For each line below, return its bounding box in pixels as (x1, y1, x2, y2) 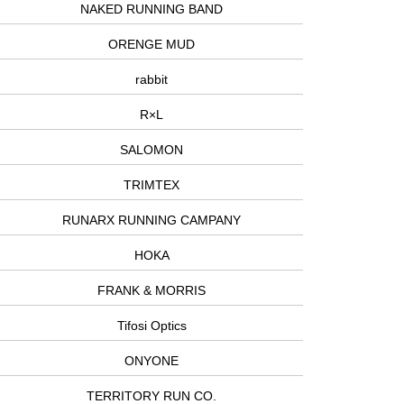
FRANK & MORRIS (97, 283, 206, 298)
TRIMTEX (124, 178, 179, 193)
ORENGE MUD (108, 37, 195, 52)
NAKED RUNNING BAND (80, 2, 223, 17)
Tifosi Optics (116, 318, 187, 334)
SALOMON (120, 142, 183, 158)
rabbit (135, 72, 168, 87)
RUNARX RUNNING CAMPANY (62, 213, 241, 228)
